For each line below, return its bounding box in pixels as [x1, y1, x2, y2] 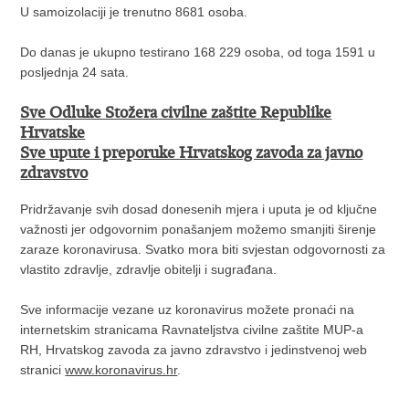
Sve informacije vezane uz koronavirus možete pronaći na [20, 301, 355, 317]
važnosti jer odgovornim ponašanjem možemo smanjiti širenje [20, 221, 377, 236]
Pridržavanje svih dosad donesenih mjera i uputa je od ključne [20, 201, 378, 216]
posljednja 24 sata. [20, 64, 130, 79]
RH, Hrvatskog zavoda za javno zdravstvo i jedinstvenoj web [20, 341, 368, 357]
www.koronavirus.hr [65, 362, 178, 377]
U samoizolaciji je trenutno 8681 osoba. [20, 4, 252, 19]
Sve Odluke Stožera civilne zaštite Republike [20, 101, 332, 122]
